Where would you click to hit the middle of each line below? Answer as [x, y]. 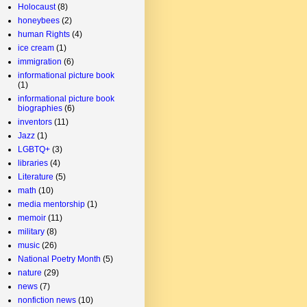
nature [30, 272]
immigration [40, 61]
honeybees [39, 20]
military [31, 231]
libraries [33, 163]
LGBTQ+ [34, 149]
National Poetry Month [59, 259]
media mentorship [51, 204]
